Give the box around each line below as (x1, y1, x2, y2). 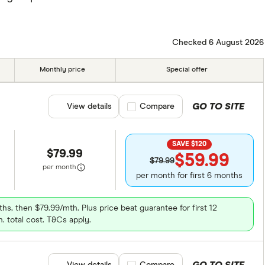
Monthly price (40, 66, 86, 73)
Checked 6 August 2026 (172, 38, 264, 47)
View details (66, 102, 112, 111)
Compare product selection (127, 102, 231, 111)
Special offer (166, 66, 208, 73)
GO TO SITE (192, 102, 244, 111)
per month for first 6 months (136, 171, 243, 180)
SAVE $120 (172, 140, 207, 148)
